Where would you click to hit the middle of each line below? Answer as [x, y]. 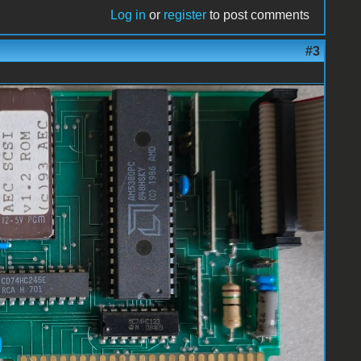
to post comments [258, 15]
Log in [129, 15]
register [185, 15]
